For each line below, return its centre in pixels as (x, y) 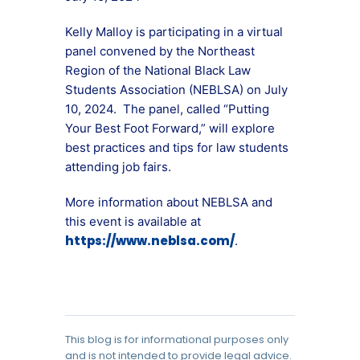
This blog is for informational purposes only (177, 340)
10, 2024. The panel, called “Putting (167, 109)
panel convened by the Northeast (160, 51)
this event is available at (133, 221)
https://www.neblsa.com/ (150, 241)
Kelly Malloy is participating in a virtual (174, 32)
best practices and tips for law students (177, 147)
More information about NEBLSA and (169, 202)
